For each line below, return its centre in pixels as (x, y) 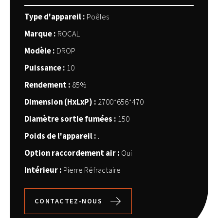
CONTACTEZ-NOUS (68, 201)
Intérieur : (43, 170)
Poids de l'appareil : (60, 136)
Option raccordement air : (72, 153)
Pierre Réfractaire (92, 170)
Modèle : (39, 51)
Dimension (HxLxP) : (60, 102)
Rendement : (47, 85)
